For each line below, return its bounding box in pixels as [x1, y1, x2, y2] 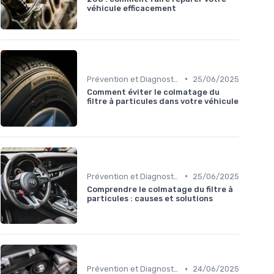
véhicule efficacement [87, 4, 176, 13]
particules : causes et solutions [87, 193, 213, 203]
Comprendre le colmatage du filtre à [87, 184, 233, 194]
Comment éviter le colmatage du [87, 87, 220, 97]
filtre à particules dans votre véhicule [87, 96, 239, 106]
